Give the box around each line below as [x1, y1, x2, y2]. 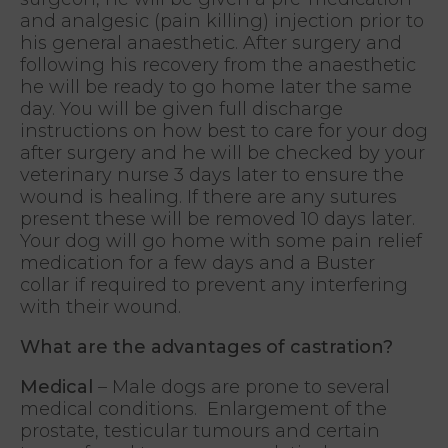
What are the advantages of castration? [20, 335, 393, 358]
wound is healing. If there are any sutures [20, 185, 397, 208]
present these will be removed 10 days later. [20, 207, 415, 230]
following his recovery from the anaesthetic [20, 53, 416, 76]
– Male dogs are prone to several [93, 375, 390, 398]
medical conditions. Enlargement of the [20, 397, 387, 420]
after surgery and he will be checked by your [20, 141, 425, 164]
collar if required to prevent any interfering [20, 273, 408, 296]
